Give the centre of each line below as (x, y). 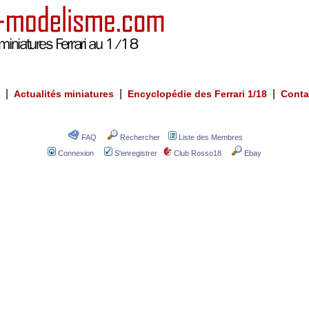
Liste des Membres (211, 137)
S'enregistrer (136, 153)
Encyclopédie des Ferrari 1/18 (197, 94)
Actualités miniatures (64, 94)
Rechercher (140, 137)
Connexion (76, 153)
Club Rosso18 (198, 153)
